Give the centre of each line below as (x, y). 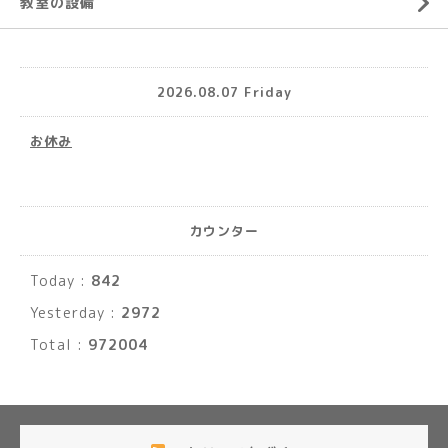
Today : (60, 280)
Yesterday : (75, 312)
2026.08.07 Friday (224, 91)
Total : (59, 344)
